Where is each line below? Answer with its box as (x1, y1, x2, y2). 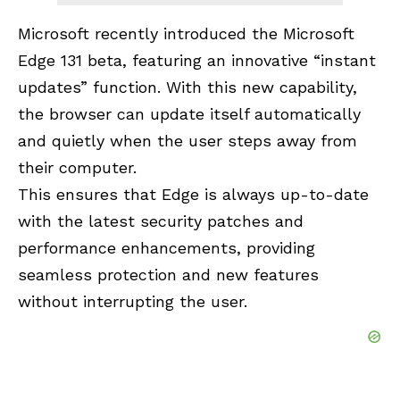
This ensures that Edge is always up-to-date (18, 184, 369, 204)
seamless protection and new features (18, 264, 319, 284)
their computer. (18, 157, 137, 177)
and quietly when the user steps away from (18, 130, 357, 150)
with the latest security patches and (18, 211, 304, 230)
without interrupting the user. (18, 291, 247, 311)
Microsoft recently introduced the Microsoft (18, 23, 354, 43)
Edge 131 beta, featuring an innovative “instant (18, 50, 376, 70)
